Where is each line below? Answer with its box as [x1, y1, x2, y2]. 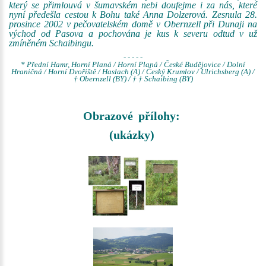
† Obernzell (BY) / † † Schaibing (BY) [73, 75, 193, 83]
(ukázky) [109, 128, 154, 141]
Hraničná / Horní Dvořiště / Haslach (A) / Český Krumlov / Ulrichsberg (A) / [11, 68, 255, 76]
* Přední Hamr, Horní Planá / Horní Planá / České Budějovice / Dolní [21, 61, 245, 69]
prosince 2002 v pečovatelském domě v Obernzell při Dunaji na [9, 19, 257, 29]
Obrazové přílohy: [83, 109, 180, 122]
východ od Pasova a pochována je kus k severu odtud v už [9, 28, 257, 39]
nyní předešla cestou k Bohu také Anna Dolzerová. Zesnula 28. [9, 9, 257, 20]
